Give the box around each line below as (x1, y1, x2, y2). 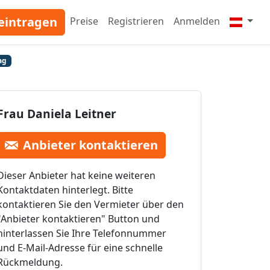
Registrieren (108, 14, 164, 28)
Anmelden (174, 14, 220, 28)
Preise (70, 14, 98, 28)
